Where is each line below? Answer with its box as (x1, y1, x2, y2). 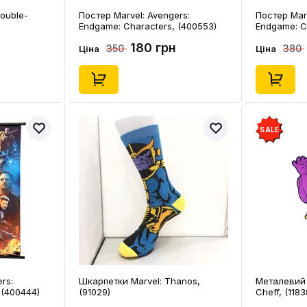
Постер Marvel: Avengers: (79, 10, 190, 21)
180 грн (130, 40, 176, 55)
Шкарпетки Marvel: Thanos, (79, 275, 200, 286)
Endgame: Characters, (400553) (79, 21, 217, 32)
